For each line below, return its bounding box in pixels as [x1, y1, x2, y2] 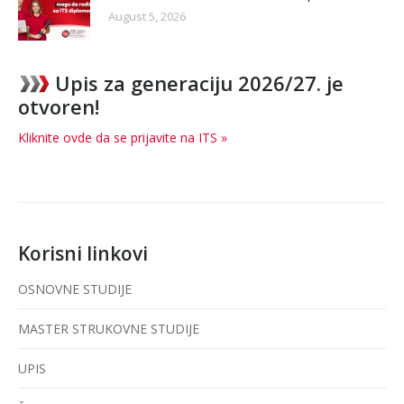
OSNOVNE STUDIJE [18, 280, 132, 298]
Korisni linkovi [18, 240, 148, 266]
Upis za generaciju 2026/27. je [55, 69, 344, 96]
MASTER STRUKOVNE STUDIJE [18, 319, 199, 337]
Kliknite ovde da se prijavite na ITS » [18, 128, 227, 146]
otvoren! [18, 92, 99, 120]
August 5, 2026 [108, 7, 186, 24]
